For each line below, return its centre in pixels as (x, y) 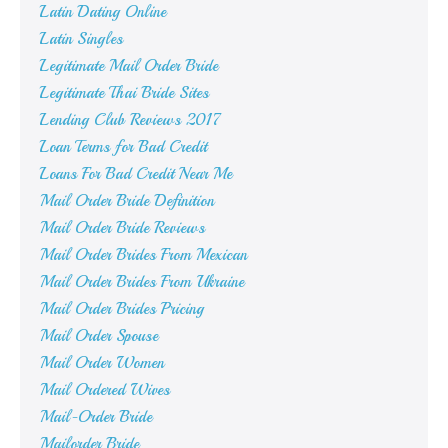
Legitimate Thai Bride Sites (124, 93)
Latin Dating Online (103, 12)
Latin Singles (81, 39)
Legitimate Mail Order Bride (129, 66)
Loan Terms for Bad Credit (123, 147)
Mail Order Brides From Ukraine (142, 282)
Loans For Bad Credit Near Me (136, 174)
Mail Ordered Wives (105, 390)
